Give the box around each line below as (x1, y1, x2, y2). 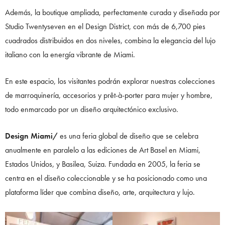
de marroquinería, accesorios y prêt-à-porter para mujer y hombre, (5, 89, 212, 100)
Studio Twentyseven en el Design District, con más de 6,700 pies (5, 21, 205, 32)
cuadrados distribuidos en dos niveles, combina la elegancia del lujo (5, 35, 215, 46)
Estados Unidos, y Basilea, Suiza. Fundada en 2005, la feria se (5, 158, 200, 169)
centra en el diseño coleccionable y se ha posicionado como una (5, 172, 207, 183)
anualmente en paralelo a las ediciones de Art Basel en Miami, (5, 144, 200, 155)
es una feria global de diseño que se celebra (58, 130, 198, 141)
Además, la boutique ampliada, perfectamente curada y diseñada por (5, 7, 220, 18)
